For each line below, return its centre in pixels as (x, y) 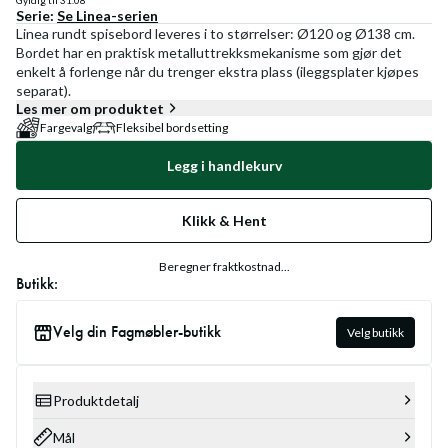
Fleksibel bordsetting (172, 127)
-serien (134, 15)
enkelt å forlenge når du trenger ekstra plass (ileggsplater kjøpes (217, 71)
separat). (43, 90)
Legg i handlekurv (224, 165)
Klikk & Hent (224, 220)
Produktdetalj (96, 400)
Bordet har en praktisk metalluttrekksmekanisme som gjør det (209, 52)
